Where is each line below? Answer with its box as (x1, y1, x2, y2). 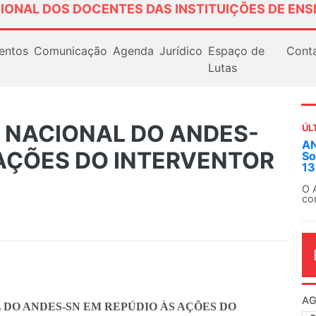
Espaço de (207, 43, 265, 58)
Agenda (112, 43, 154, 58)
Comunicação (33, 43, 107, 58)
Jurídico (159, 43, 202, 58)
